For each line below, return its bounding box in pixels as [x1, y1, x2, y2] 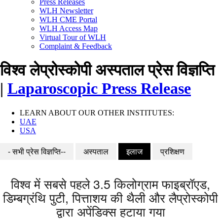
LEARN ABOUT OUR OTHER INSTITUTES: [20, 108, 174, 117]
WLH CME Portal [39, 15, 97, 24]
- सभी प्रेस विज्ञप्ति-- [8, 145, 66, 157]
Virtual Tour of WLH [39, 33, 106, 41]
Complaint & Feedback [39, 41, 112, 50]
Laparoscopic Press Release [7, 79, 191, 98]
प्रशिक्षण [160, 145, 184, 157]
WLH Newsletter [39, 6, 93, 15]
